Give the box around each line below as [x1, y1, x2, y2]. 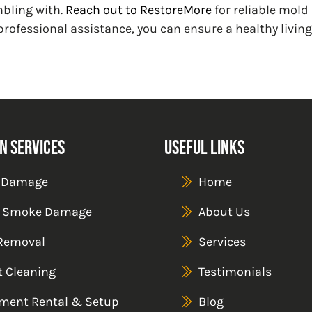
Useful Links [164, 135, 244, 158]
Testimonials [198, 263, 272, 279]
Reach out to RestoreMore [65, 1, 212, 17]
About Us [198, 203, 250, 219]
